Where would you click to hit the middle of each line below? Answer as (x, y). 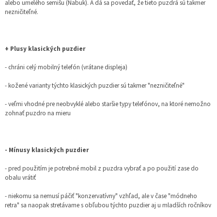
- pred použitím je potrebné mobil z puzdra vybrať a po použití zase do (102, 168)
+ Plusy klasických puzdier (45, 48)
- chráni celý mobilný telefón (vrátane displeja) (66, 67)
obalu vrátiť (20, 177)
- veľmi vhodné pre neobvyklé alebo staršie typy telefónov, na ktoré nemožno (108, 104)
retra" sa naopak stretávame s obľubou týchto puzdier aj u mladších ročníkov (108, 205)
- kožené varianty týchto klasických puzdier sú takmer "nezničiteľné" (95, 85)
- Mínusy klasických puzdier (47, 150)
